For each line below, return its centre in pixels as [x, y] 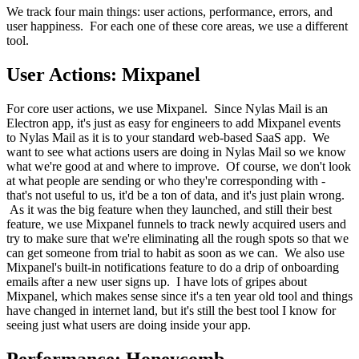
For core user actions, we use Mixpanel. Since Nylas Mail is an [167, 109]
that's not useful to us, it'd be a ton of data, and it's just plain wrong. [175, 196]
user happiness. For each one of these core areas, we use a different [177, 26]
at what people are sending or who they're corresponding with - [166, 181]
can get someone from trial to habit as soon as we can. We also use [175, 253]
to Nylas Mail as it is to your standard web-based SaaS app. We [168, 138]
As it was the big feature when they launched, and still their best [169, 210]
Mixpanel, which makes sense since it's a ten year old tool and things [179, 296]
